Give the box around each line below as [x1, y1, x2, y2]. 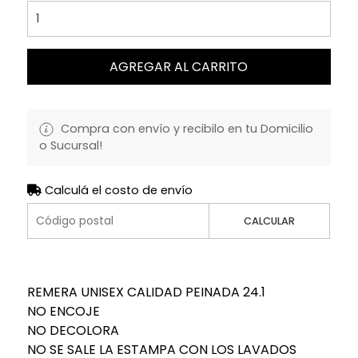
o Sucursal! [38, 137, 102, 153]
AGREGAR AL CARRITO [109, 57, 249, 76]
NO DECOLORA [26, 320, 119, 340]
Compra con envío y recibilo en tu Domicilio [57, 120, 313, 137]
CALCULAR [244, 213, 296, 228]
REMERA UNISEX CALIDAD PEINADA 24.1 [26, 282, 265, 301]
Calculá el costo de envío [41, 181, 193, 198]
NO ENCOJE [26, 301, 100, 320]
